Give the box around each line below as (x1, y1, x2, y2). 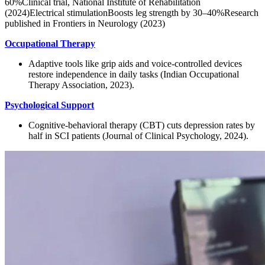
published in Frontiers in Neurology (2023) (5, 18, 165, 28)
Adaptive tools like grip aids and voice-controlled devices (28, 58, 242, 69)
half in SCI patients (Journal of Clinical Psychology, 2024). (28, 130, 248, 141)
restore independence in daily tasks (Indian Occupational (28, 69, 239, 79)
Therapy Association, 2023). (28, 79, 134, 90)
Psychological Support (5, 99, 94, 110)
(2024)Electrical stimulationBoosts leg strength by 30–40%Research (5, 7, 258, 18)
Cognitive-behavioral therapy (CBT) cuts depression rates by (28, 119, 255, 130)
